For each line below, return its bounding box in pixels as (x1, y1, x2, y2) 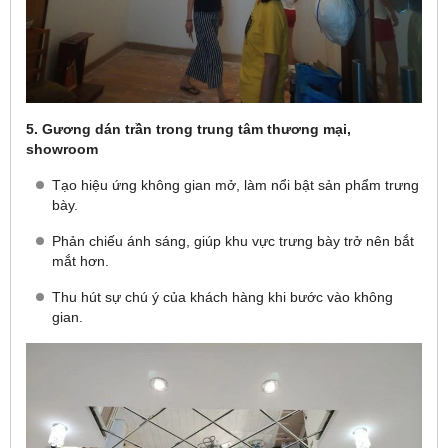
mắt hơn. (52, 252, 109, 269)
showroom (26, 140, 98, 157)
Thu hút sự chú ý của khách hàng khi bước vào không (52, 288, 393, 305)
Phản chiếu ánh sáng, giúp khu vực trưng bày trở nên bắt (52, 232, 414, 249)
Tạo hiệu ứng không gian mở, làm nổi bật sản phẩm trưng (52, 176, 419, 193)
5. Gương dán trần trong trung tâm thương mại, (26, 120, 351, 137)
